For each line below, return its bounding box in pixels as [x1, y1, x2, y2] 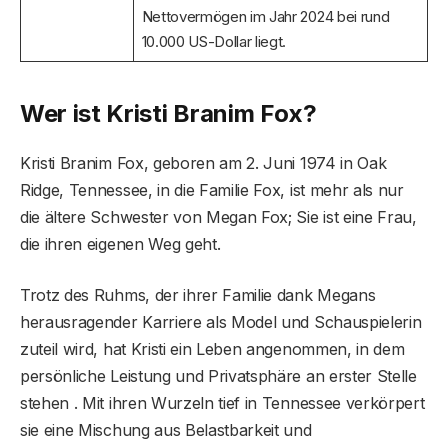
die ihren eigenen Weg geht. [20, 234, 221, 255]
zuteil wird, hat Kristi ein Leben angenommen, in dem [20, 339, 405, 360]
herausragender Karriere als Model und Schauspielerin [20, 312, 422, 333]
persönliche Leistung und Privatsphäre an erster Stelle [20, 366, 417, 387]
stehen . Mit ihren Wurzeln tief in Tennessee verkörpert [20, 393, 425, 414]
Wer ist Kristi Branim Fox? [20, 99, 317, 129]
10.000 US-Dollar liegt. [141, 31, 287, 51]
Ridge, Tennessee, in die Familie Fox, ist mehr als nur [20, 180, 404, 201]
